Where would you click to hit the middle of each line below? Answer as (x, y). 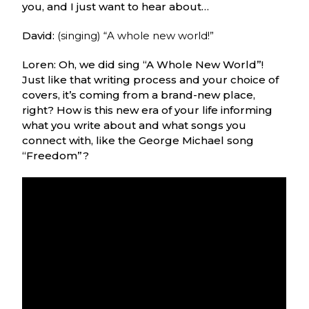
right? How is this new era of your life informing (148, 110)
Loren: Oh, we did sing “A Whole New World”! (143, 64)
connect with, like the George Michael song (138, 140)
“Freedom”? (56, 155)
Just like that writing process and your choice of (151, 79)
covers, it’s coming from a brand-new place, (139, 94)
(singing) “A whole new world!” (136, 35)
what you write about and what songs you (134, 125)
